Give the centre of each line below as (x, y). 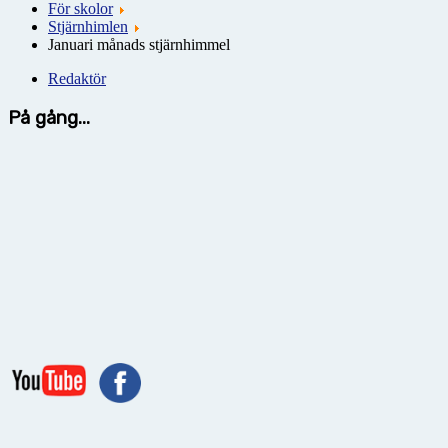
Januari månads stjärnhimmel (139, 44)
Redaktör (77, 78)
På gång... (49, 117)
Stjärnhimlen (88, 26)
